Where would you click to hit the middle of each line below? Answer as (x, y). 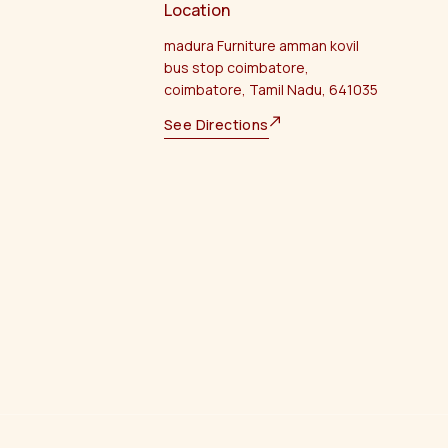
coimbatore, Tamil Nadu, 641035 (271, 90)
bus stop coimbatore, (236, 68)
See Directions (216, 125)
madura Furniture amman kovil (261, 46)
